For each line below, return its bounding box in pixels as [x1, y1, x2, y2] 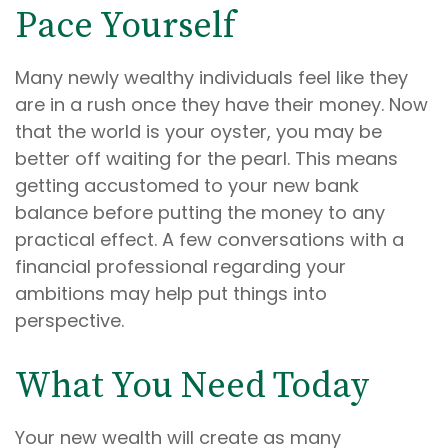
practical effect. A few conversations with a [15, 227, 404, 252]
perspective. [15, 308, 124, 333]
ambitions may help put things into [15, 281, 327, 306]
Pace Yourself [15, 4, 236, 49]
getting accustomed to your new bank [15, 173, 359, 198]
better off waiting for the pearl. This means [15, 146, 398, 171]
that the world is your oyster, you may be [15, 119, 382, 144]
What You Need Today [15, 364, 369, 409]
